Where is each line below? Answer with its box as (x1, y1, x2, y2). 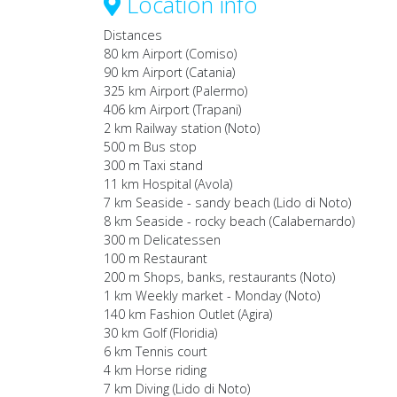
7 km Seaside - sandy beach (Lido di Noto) (104, 194, 351, 212)
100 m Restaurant (104, 250, 207, 268)
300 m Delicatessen (104, 231, 221, 249)
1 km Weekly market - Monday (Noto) (104, 287, 320, 305)
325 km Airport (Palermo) (104, 82, 247, 100)
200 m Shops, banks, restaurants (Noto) (104, 269, 335, 286)
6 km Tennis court (104, 343, 207, 361)
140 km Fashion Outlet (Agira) (104, 306, 272, 323)
